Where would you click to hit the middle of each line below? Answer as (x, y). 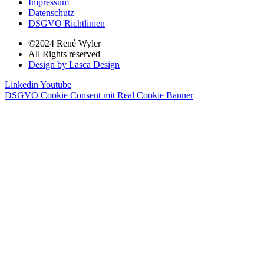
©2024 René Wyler (65, 44)
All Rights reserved (64, 54)
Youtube (56, 85)
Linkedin (22, 85)
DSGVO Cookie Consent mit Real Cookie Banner (99, 95)
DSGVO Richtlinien (67, 24)
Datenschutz (51, 13)
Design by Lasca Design (74, 65)
